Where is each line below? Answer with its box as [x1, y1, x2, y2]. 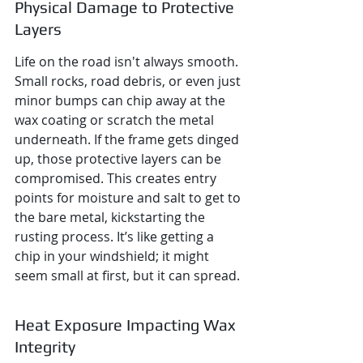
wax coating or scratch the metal [15, 111, 217, 129]
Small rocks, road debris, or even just [15, 72, 244, 90]
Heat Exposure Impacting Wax [15, 315, 240, 334]
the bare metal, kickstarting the [15, 208, 208, 226]
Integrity [15, 337, 75, 356]
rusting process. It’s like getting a [15, 228, 217, 246]
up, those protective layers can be [15, 150, 224, 168]
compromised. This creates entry [15, 169, 220, 187]
